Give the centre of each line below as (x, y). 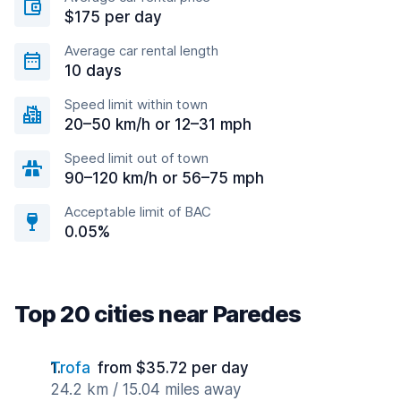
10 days (93, 71)
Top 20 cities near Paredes (158, 314)
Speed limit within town (136, 104)
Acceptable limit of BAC (138, 212)
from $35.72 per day (173, 368)
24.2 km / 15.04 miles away (145, 389)
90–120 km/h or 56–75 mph (164, 178)
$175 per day (113, 17)
